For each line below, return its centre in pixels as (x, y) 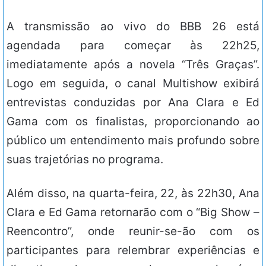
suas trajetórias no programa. (85, 160)
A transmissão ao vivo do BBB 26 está (133, 27)
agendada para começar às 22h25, (133, 46)
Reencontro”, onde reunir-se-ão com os (133, 232)
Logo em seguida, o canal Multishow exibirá (133, 84)
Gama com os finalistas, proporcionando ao (133, 122)
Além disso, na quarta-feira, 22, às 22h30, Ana (133, 194)
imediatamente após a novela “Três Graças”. (133, 65)
